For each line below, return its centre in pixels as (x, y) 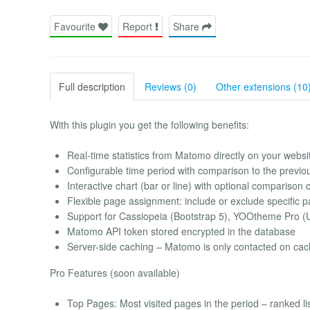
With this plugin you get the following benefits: (149, 124)
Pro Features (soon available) (115, 272)
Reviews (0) (171, 86)
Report (139, 26)
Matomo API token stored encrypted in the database (181, 231)
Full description (92, 86)
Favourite (76, 26)
